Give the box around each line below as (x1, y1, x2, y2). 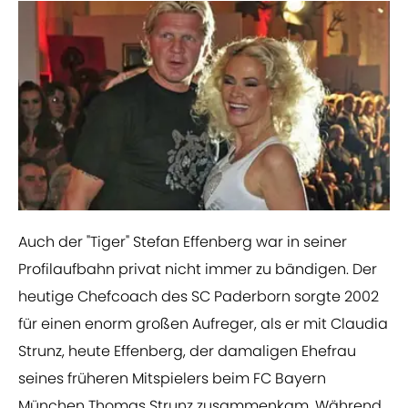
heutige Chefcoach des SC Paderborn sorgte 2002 (18, 286, 379, 308)
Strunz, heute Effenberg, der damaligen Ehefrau (18, 341, 356, 362)
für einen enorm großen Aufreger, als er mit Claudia (18, 313, 388, 335)
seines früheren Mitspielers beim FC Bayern (18, 368, 326, 390)
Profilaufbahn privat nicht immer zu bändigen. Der (18, 259, 377, 280)
